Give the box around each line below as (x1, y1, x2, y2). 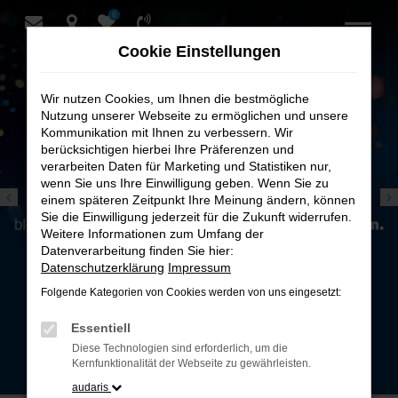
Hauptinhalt (23, 37, 101, 52)
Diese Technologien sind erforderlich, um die (72, 342, 288, 354)
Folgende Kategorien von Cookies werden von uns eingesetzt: (41, 286, 341, 298)
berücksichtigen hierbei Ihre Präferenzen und (41, 142, 294, 156)
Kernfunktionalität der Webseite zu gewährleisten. (72, 357, 311, 370)
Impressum (168, 260, 231, 275)
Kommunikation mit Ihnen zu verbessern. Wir (41, 125, 293, 139)
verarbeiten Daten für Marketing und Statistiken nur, (41, 159, 331, 173)
